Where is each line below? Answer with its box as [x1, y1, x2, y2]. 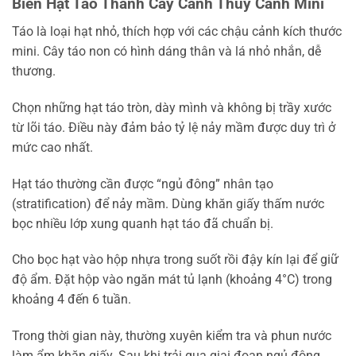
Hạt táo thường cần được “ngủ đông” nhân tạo [12, 176, 273, 192]
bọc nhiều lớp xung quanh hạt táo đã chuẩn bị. [12, 215, 273, 231]
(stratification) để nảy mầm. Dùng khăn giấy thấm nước [12, 195, 324, 211]
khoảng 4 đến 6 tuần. [12, 292, 131, 308]
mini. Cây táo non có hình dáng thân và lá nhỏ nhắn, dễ [12, 43, 321, 59]
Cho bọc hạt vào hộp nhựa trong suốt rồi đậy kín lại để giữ [12, 252, 339, 268]
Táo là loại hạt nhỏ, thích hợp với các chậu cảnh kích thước [12, 23, 342, 39]
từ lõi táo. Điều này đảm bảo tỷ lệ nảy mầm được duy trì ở [12, 119, 335, 135]
